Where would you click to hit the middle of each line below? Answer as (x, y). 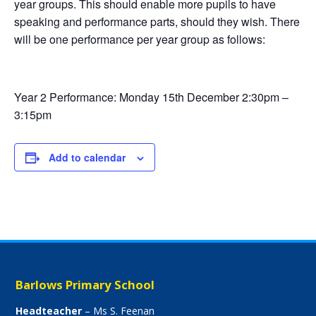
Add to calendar (87, 157)
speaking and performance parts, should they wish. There (157, 22)
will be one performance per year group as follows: (140, 39)
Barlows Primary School (85, 285)
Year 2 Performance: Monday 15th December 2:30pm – (151, 97)
